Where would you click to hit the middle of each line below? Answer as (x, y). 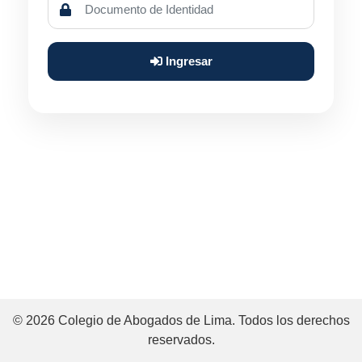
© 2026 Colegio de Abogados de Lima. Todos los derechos (181, 320)
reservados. (181, 340)
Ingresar (187, 61)
